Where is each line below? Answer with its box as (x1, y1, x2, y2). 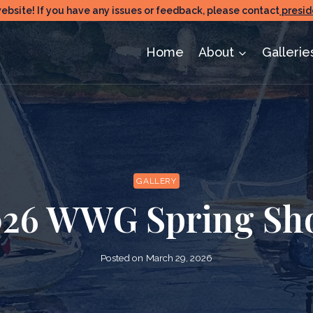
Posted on (101, 252, 144, 263)
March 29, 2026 (145, 252, 212, 263)
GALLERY (136, 176, 177, 187)
